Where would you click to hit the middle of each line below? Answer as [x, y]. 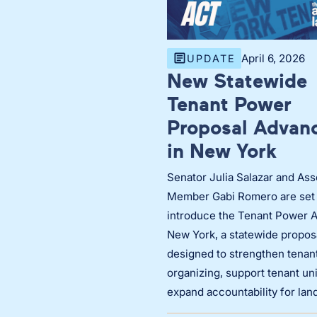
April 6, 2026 [273, 58]
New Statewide [237, 81]
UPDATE [211, 59]
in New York [222, 151]
